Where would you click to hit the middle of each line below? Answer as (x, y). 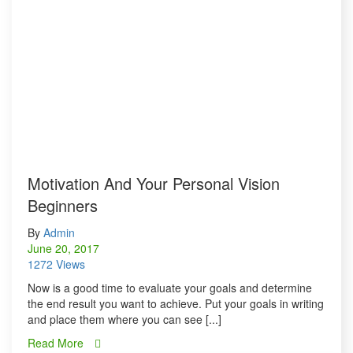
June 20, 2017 (63, 249)
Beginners (63, 206)
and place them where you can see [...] (124, 320)
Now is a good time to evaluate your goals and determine (170, 288)
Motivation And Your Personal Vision (154, 184)
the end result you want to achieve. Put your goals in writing (176, 304)
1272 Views (56, 264)
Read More (57, 343)
